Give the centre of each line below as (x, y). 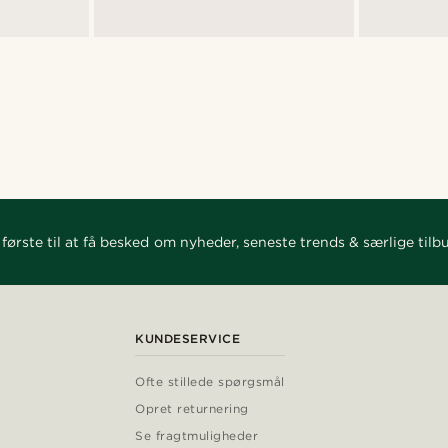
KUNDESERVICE (188, 339)
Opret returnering (192, 409)
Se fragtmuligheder (197, 436)
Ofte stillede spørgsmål (210, 382)
